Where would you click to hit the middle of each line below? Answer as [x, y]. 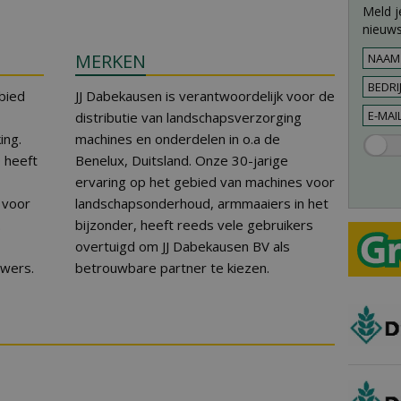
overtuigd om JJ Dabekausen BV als [183, 246]
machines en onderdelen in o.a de [178, 139]
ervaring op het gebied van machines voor [205, 182]
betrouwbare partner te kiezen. [172, 268]
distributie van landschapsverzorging [188, 117]
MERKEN [111, 61]
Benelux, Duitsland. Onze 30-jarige [182, 160]
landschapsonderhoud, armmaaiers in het [202, 203]
